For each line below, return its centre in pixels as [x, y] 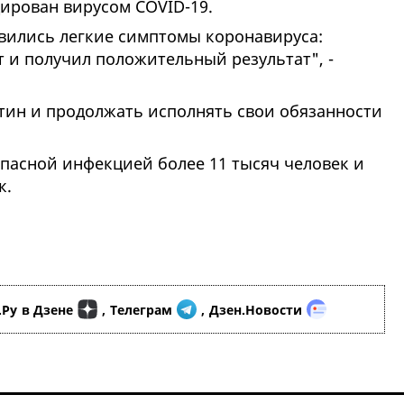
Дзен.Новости [256, 309]
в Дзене [47, 309]
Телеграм [141, 309]
